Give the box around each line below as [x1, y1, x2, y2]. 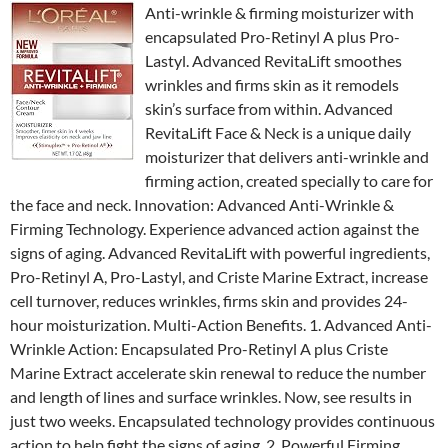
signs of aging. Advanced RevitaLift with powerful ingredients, [10, 243, 430, 262]
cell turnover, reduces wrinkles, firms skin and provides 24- [10, 291, 408, 310]
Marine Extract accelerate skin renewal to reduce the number [10, 363, 426, 382]
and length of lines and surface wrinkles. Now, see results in [10, 387, 412, 406]
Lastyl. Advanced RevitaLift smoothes [145, 51, 402, 70]
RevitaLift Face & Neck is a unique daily [145, 123, 411, 142]
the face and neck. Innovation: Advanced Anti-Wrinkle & [10, 195, 394, 214]
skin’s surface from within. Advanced [145, 99, 393, 118]
